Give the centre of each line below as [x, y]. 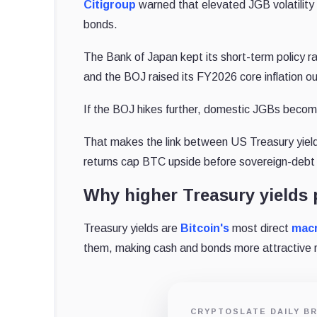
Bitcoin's [205, 228]
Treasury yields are [132, 228]
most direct [261, 228]
